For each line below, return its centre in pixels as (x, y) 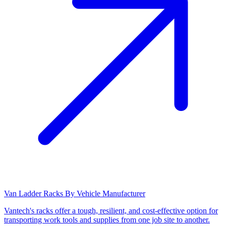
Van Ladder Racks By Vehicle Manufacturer (75, 194)
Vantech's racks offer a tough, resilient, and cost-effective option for (111, 211)
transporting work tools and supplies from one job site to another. (107, 220)
